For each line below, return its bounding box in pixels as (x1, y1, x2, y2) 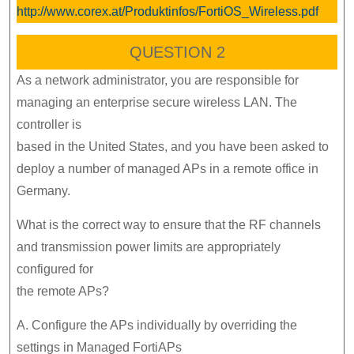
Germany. (17, 184, 70, 198)
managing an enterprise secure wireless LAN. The (17, 96, 297, 109)
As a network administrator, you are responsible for (17, 73, 299, 87)
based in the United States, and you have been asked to (17, 140, 329, 153)
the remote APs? (17, 284, 109, 298)
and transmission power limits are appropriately (17, 240, 281, 254)
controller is (17, 118, 81, 131)
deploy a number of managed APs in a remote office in (17, 162, 318, 175)
